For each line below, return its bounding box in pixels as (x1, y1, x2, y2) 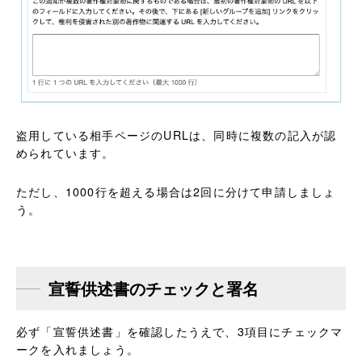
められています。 (16, 144, 115, 161)
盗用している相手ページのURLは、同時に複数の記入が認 (16, 126, 337, 143)
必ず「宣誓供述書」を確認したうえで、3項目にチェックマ (16, 322, 343, 339)
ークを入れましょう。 (16, 340, 139, 357)
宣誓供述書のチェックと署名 (48, 276, 259, 300)
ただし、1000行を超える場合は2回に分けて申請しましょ (16, 183, 336, 200)
